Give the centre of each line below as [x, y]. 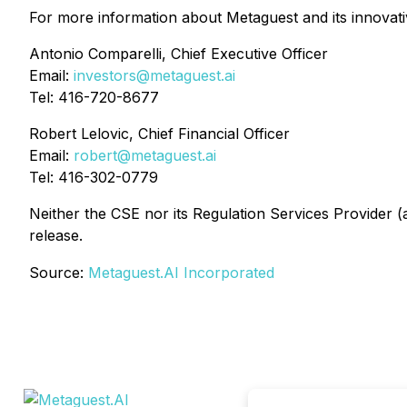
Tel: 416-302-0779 [94, 177]
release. [56, 235]
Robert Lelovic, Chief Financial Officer [159, 134]
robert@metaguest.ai [145, 155]
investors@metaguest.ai [154, 75]
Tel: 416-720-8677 [94, 97]
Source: [59, 273]
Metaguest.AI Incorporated [181, 273]
